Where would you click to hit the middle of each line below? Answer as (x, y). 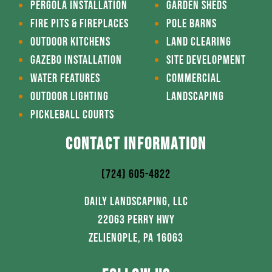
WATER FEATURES (65, 79)
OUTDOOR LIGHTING (70, 97)
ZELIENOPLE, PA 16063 (136, 238)
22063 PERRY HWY (136, 219)
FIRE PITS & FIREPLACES (80, 24)
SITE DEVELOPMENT (206, 60)
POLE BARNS (192, 24)
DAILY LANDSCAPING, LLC (136, 201)
